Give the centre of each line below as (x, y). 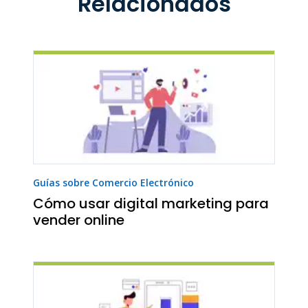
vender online (79, 220)
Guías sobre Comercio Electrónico (113, 183)
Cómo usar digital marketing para (151, 204)
